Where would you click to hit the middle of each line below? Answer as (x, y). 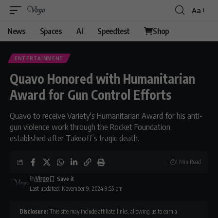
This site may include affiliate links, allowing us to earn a (113, 211)
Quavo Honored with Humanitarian (102, 79)
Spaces (51, 31)
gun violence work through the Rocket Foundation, (91, 127)
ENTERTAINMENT (39, 58)
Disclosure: (34, 211)
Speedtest (114, 31)
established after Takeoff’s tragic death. (74, 138)
